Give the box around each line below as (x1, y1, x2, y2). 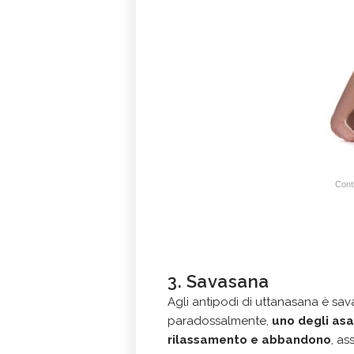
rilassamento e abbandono (168, 332, 331, 347)
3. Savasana (168, 270, 269, 292)
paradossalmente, (168, 313, 272, 328)
